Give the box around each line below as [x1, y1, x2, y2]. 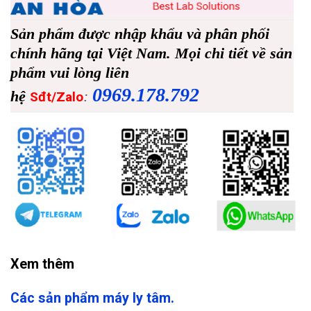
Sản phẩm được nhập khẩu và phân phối [10, 26, 269, 43]
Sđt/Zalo [30, 89, 83, 106]
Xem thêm [10, 255, 74, 272]
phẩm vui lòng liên [10, 65, 129, 82]
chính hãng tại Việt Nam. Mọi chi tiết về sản [10, 45, 292, 62]
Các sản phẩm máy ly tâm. [10, 289, 174, 306]
